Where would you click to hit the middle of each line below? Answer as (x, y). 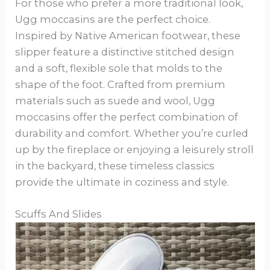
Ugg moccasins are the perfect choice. (113, 19)
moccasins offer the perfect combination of (127, 117)
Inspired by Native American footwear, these (128, 35)
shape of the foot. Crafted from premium (121, 84)
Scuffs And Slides (59, 214)
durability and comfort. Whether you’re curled (132, 133)
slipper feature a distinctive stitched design (125, 52)
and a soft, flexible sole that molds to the (119, 68)
